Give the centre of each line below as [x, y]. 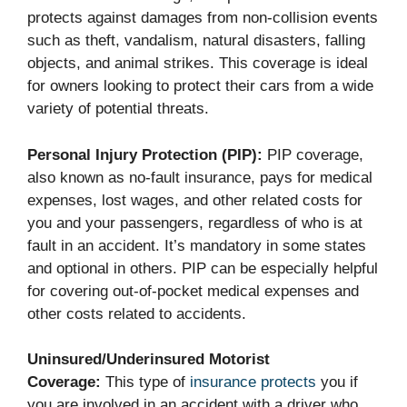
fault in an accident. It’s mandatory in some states [197, 245]
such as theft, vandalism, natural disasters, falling [196, 41]
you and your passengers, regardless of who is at [195, 223]
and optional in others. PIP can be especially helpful [203, 268]
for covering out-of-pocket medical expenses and [193, 291]
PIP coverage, [313, 154]
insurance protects [251, 382]
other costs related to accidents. [137, 313]
